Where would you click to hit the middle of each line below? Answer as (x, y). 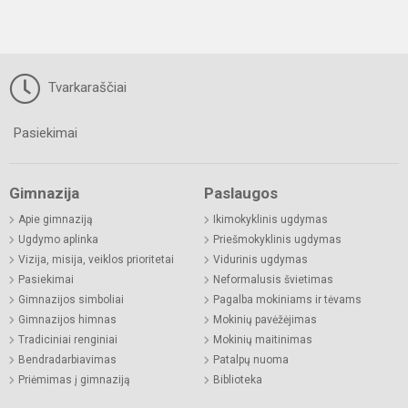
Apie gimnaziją (56, 219)
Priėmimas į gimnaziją (74, 379)
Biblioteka (238, 379)
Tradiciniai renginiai (68, 339)
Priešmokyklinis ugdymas (277, 239)
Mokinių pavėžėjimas (265, 319)
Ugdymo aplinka (58, 239)
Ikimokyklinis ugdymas (270, 219)
